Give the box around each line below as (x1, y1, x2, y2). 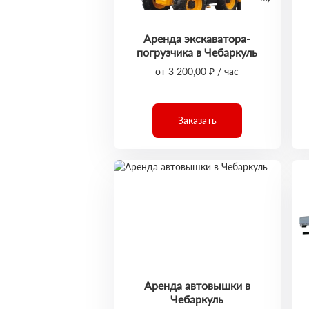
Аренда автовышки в (143, 279, 250, 292)
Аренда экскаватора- (143, 32, 251, 45)
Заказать (177, 114, 217, 126)
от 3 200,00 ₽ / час (155, 66, 239, 77)
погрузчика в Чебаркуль (137, 46, 258, 59)
